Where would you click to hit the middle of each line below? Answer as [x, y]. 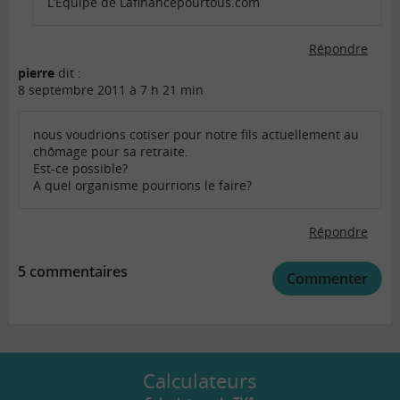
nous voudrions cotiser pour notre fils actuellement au [196, 134]
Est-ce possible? [80, 168]
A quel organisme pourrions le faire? [142, 185]
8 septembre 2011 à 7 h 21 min [111, 89]
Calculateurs [200, 380]
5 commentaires [73, 271]
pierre [36, 72]
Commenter [327, 278]
